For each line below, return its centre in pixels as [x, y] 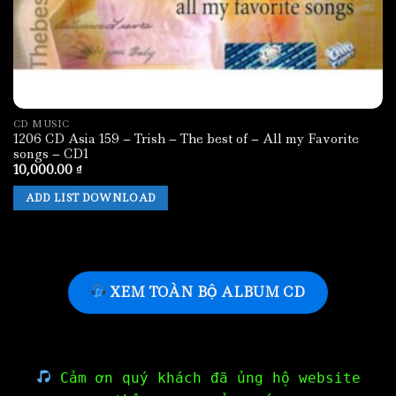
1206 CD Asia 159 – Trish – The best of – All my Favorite [186, 138]
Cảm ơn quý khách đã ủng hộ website [206, 377]
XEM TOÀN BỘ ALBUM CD [206, 292]
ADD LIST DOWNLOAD [91, 198]
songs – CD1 [51, 153]
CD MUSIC [41, 123]
